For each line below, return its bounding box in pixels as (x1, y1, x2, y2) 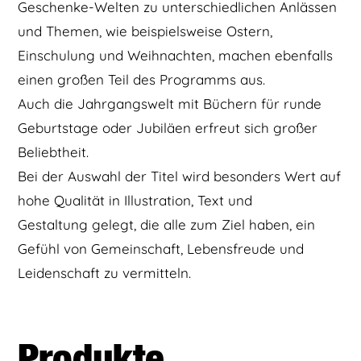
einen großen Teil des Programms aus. (18, 71, 266, 89)
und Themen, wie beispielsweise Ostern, (18, 23, 273, 40)
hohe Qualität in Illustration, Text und (18, 192, 253, 210)
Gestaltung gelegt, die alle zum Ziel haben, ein (18, 216, 316, 234)
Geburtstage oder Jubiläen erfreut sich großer (18, 119, 318, 137)
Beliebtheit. (18, 143, 89, 161)
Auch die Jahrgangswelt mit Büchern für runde (18, 95, 322, 113)
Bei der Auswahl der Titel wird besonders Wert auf (18, 168, 342, 185)
